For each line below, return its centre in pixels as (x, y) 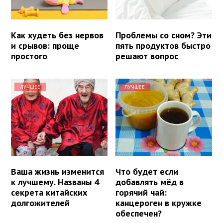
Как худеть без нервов (57, 35)
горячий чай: (141, 193)
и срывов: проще (45, 46)
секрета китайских (49, 193)
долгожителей (40, 203)
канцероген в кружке (159, 203)
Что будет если (147, 172)
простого (29, 56)
